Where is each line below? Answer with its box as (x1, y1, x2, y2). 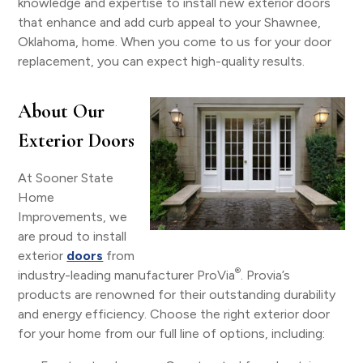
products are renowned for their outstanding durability (18, 287, 336, 302)
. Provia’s (241, 267, 291, 283)
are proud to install (18, 228, 127, 244)
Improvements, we (18, 209, 128, 224)
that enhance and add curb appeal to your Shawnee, (18, 15, 322, 30)
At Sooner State (18, 170, 114, 186)
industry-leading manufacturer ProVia (18, 267, 236, 283)
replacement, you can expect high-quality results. (18, 53, 305, 69)
